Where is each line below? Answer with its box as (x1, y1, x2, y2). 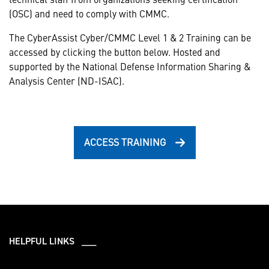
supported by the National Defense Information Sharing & (9, 59, 250, 73)
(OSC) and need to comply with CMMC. (9, 6, 169, 20)
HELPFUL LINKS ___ (9, 234, 96, 247)
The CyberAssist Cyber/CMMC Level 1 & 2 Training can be (9, 30, 251, 44)
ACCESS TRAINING (83, 134, 166, 148)
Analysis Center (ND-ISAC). (9, 73, 124, 87)
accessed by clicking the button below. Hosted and (9, 44, 220, 58)
